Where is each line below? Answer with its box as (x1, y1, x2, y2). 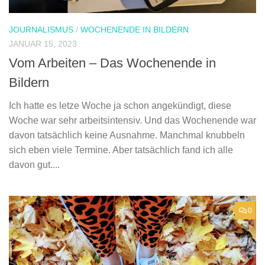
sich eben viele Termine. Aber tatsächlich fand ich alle (9, 145, 233, 156)
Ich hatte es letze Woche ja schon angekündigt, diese (9, 101, 231, 111)
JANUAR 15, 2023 (9, 39, 77, 49)
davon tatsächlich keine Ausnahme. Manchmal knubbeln (9, 130, 245, 141)
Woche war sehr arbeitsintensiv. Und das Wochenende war (9, 115, 256, 126)
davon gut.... (9, 160, 60, 170)
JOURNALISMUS (9, 25, 73, 35)
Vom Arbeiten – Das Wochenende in (9, 56, 216, 71)
